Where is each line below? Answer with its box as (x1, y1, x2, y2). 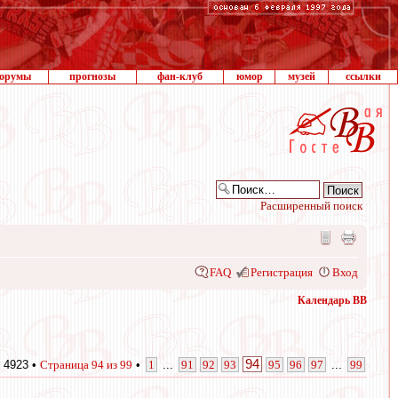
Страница (40, 357, 92, 371)
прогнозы (69, 70, 115, 83)
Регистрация (251, 266, 313, 279)
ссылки (345, 70, 381, 83)
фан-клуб (157, 70, 203, 83)
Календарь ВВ (298, 294, 367, 306)
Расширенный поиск (260, 199, 362, 212)
